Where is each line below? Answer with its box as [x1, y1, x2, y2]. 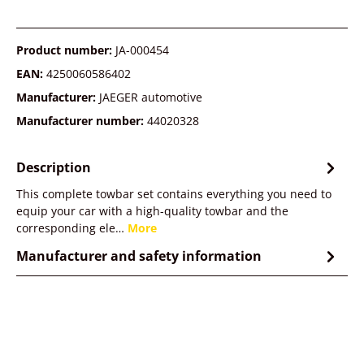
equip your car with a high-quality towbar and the [16, 203, 288, 219]
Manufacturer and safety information [16, 247, 262, 265]
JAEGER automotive [99, 89, 202, 105]
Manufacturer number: [16, 113, 147, 128]
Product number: [16, 42, 115, 58]
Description [16, 158, 91, 176]
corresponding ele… [16, 220, 128, 236]
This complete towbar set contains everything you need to [16, 186, 331, 201]
